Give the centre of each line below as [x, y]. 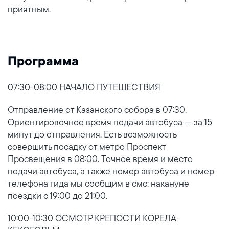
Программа [43, 62]
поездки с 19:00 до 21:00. [58, 196]
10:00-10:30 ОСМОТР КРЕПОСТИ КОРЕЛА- [94, 218]
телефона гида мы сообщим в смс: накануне [98, 183]
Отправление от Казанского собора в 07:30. [97, 110]
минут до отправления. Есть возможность [92, 134]
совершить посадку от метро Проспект [87, 146]
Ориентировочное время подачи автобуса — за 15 [110, 122]
